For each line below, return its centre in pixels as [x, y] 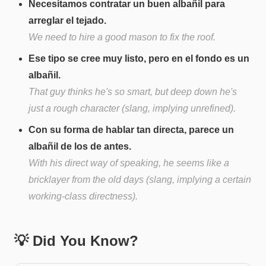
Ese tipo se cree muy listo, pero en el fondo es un [139, 58]
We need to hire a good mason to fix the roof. [122, 37]
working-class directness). [83, 196]
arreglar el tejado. [67, 20]
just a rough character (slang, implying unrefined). [132, 108]
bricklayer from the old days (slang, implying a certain [140, 179]
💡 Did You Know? [76, 240]
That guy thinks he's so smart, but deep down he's [133, 91]
